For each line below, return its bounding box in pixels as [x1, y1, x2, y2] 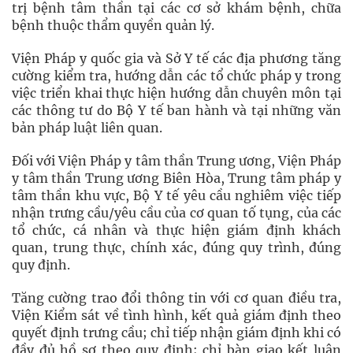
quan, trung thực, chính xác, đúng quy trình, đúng [12, 240, 341, 255]
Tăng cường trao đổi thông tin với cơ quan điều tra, [12, 290, 341, 306]
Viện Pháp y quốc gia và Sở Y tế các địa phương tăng [12, 50, 341, 66]
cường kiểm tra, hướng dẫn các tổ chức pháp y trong [12, 68, 341, 84]
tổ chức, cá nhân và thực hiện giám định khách [12, 222, 341, 238]
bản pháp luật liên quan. [12, 120, 162, 136]
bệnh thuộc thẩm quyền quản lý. [12, 17, 214, 33]
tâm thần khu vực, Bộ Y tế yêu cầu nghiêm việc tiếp [12, 188, 341, 203]
